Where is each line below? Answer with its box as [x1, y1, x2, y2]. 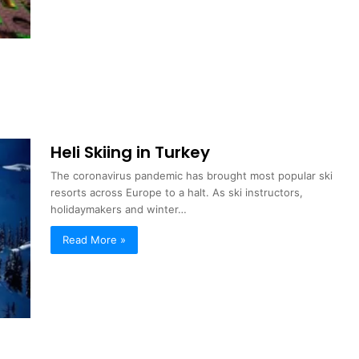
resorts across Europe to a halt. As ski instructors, [50, 186, 304, 200]
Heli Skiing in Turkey [50, 141, 211, 164]
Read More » [63, 233, 127, 247]
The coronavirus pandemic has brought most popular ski [50, 169, 333, 183]
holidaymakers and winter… [50, 203, 188, 216]
